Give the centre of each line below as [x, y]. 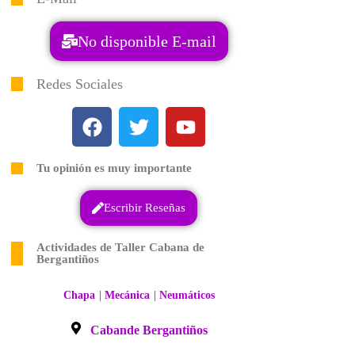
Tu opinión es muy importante [114, 168]
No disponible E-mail [147, 41]
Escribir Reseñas [145, 208]
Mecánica [127, 295]
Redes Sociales [80, 84]
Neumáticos [187, 295]
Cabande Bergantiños [149, 330]
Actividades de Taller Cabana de [120, 247]
